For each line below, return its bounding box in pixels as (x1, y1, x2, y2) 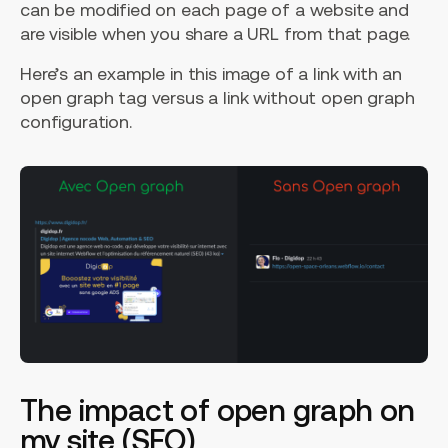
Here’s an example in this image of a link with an (20, 63, 403, 85)
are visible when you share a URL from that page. (20, 23, 411, 45)
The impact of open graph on (20, 392, 415, 427)
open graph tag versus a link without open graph (20, 87, 415, 109)
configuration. (20, 111, 132, 133)
